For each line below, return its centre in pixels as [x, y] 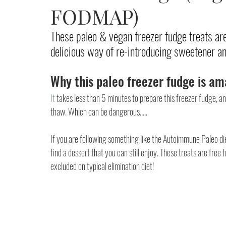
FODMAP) [95, 16]
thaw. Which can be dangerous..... [100, 111]
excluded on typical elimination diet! [102, 166]
